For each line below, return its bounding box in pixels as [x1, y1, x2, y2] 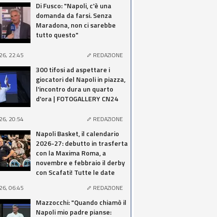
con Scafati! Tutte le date [36, 167, 115, 177]
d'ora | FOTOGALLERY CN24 [36, 93, 118, 104]
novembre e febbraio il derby [36, 157, 125, 168]
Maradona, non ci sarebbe [36, 20, 116, 30]
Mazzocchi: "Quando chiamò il [36, 197, 126, 207]
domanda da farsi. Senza [36, 10, 112, 20]
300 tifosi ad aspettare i [36, 64, 110, 75]
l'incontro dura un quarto [36, 84, 113, 94]
